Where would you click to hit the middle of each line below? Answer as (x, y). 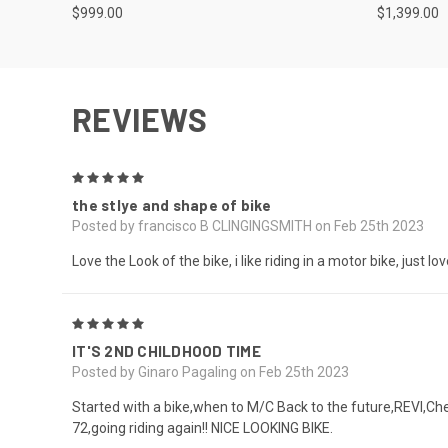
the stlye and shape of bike (171, 204)
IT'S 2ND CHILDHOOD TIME (166, 350)
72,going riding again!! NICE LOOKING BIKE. (202, 427)
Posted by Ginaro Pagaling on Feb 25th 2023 (210, 371)
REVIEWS (139, 118)
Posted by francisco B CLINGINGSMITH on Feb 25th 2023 (248, 225)
